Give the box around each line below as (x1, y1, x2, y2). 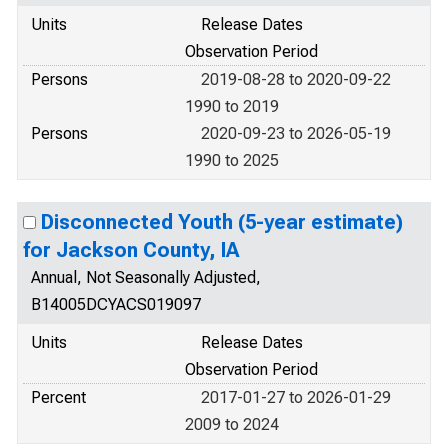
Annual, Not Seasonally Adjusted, (31, 268, 261, 287)
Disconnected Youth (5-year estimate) (41, 210, 403, 234)
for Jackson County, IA (23, 238, 239, 262)
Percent (31, 388, 86, 407)
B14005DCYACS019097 (31, 295, 201, 314)
